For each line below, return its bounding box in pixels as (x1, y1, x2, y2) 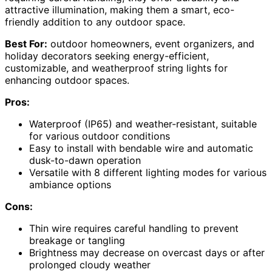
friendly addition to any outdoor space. (5, 16, 185, 29)
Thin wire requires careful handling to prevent (29, 222, 239, 235)
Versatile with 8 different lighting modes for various (29, 166, 267, 179)
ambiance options (29, 178, 111, 191)
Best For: (5, 38, 47, 50)
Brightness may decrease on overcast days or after (29, 246, 265, 259)
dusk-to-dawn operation (29, 154, 141, 167)
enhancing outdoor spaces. (5, 74, 129, 87)
